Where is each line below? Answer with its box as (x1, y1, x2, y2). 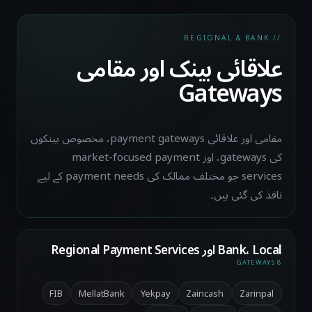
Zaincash (186, 283, 224, 303)
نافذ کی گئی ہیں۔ (210, 184, 282, 207)
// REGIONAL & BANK (270, 30, 282, 45)
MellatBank (78, 283, 125, 303)
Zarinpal (240, 283, 274, 303)
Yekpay (140, 283, 171, 303)
